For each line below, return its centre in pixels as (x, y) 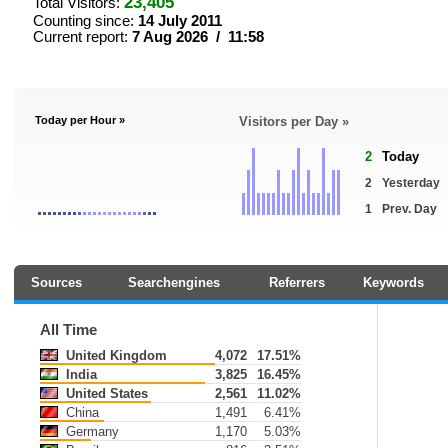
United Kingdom (114, 355)
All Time (68, 330)
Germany (90, 431)
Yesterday (411, 183)
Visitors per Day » (294, 121)
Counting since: (85, 21)
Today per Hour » (80, 120)
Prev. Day (409, 209)
